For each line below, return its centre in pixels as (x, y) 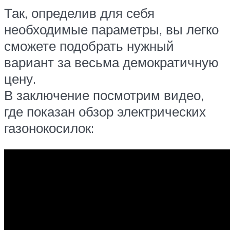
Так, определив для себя (79, 13)
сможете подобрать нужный (89, 46)
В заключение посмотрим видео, (104, 95)
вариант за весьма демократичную (111, 62)
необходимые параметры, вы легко (111, 30)
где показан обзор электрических (105, 112)
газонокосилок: (49, 128)
